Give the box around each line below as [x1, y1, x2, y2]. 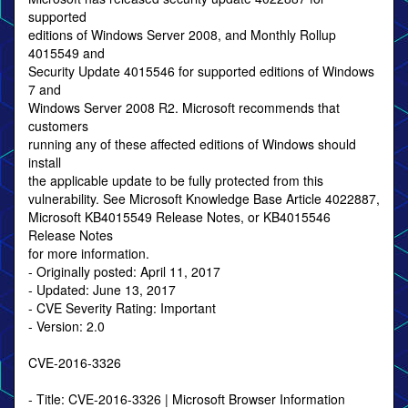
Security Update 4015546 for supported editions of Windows [28, 62, 374, 80]
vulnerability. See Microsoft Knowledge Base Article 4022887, [28, 189, 380, 208]
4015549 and [28, 44, 105, 62]
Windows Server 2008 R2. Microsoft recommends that [28, 98, 340, 117]
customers [28, 117, 88, 135]
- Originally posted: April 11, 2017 [28, 262, 220, 280]
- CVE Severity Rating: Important [28, 299, 216, 317]
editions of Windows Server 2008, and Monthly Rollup [28, 25, 336, 44]
